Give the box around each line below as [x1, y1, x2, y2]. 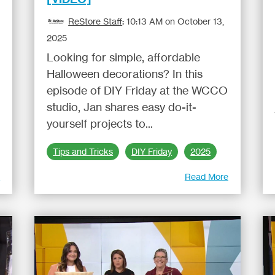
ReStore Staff [68, 16, 123, 26]
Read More [184, 171, 228, 182]
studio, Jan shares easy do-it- [47, 100, 197, 114]
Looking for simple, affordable [47, 50, 201, 64]
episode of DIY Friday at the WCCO [47, 83, 228, 97]
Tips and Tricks [53, 146, 114, 157]
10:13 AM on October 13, [126, 16, 225, 26]
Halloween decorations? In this [47, 67, 203, 80]
